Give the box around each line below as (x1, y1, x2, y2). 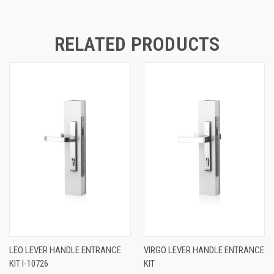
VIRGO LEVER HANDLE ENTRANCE (143, 244, 264, 256)
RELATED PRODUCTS (54, 32, 220, 56)
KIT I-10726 (9, 257, 48, 269)
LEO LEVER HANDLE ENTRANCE (9, 244, 121, 256)
